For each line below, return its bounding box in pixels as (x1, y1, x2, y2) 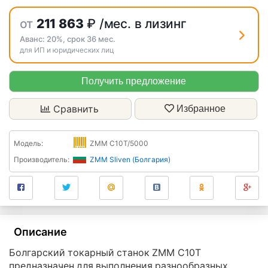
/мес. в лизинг (99, 16, 187, 31)
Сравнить (53, 103, 99, 115)
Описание (14, 226, 67, 239)
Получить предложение (81, 76, 186, 87)
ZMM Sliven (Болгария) (90, 155, 170, 165)
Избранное (176, 103, 226, 114)
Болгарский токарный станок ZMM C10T (9, 246, 201, 259)
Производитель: (14, 155, 69, 165)
